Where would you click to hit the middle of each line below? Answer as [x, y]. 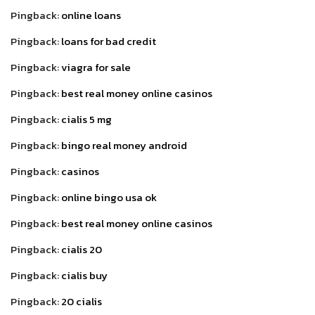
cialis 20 [82, 250]
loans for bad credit [109, 41]
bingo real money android [124, 146]
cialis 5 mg [86, 120]
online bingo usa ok [109, 198]
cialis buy [84, 276]
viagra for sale [96, 67]
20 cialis [82, 302]
